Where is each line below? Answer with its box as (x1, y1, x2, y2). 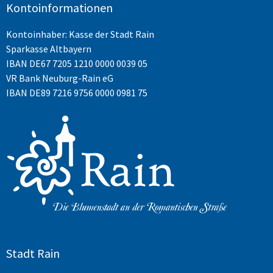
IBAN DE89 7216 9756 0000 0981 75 (6, 86, 147, 99)
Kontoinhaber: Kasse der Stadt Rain (6, 27, 154, 40)
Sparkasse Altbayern (6, 42, 91, 55)
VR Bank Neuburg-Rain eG (6, 71, 113, 84)
